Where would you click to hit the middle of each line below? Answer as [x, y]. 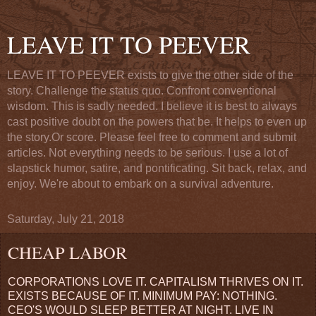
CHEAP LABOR [67, 252]
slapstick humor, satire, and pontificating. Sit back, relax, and [157, 168]
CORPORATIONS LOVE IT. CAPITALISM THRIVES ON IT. [156, 281]
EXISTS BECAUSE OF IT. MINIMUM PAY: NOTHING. [142, 296]
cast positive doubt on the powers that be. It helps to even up [157, 122]
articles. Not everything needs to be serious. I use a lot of [147, 153]
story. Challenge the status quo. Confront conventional [142, 91]
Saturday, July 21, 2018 [66, 219]
